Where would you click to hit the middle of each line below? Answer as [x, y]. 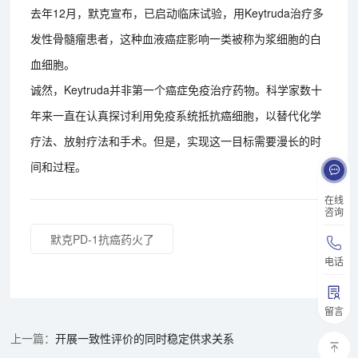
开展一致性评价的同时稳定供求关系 [145, 338]
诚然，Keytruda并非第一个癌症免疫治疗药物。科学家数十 [177, 89]
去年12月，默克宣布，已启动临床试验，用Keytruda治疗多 [177, 12]
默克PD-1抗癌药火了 [102, 239]
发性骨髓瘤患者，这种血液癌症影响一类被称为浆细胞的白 [176, 38]
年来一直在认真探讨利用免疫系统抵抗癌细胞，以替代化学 [176, 115]
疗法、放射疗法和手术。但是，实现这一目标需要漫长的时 [176, 140]
